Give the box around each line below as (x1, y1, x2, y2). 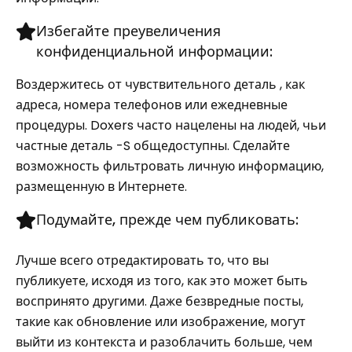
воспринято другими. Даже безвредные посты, (16, 292, 303, 310)
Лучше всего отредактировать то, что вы (16, 251, 269, 269)
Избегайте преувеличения (36, 21, 221, 41)
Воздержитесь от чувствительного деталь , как (16, 75, 305, 93)
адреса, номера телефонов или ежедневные (16, 96, 288, 114)
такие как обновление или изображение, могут (16, 313, 306, 331)
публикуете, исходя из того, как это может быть (16, 272, 308, 290)
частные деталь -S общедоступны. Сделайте (16, 137, 290, 155)
